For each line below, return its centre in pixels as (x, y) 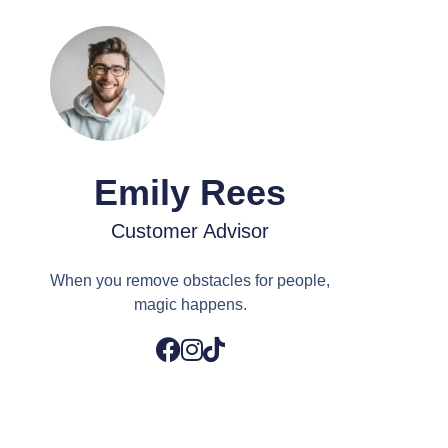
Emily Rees (190, 192)
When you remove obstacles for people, (190, 280)
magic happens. (190, 304)
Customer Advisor (190, 230)
